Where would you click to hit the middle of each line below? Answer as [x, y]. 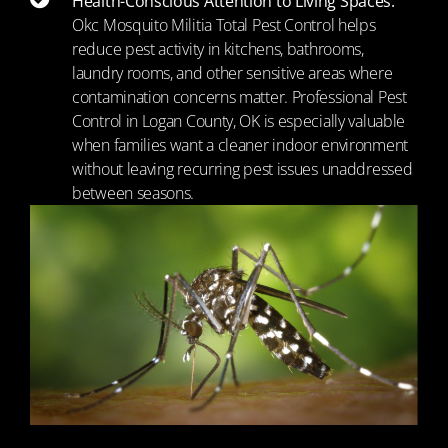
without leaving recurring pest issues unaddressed [242, 169]
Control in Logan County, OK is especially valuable [239, 121]
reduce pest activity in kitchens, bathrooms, [218, 49]
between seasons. [133, 193]
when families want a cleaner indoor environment [240, 145]
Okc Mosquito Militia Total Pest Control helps [224, 25]
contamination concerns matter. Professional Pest [239, 97]
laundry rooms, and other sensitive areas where [232, 73]
